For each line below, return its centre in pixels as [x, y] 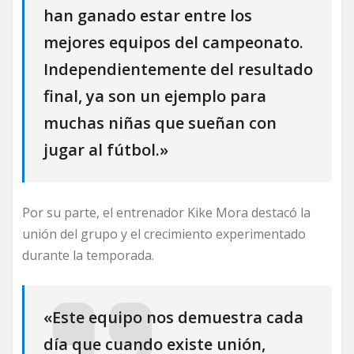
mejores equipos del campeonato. [173, 42]
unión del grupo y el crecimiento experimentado [164, 234]
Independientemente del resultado [178, 69]
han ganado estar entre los [148, 15]
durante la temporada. [88, 256]
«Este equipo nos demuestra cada [173, 318]
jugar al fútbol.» [106, 149]
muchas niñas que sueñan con [160, 122]
